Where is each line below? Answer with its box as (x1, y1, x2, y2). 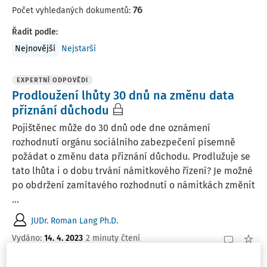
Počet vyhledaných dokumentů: (12, 5, 133, 15)
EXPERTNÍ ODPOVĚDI (17, 76, 88, 84)
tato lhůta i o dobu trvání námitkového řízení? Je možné (12, 165, 253, 176)
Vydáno (12, 232, 40, 243)
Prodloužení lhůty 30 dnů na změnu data (12, 88, 234, 103)
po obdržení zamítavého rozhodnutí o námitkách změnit (12, 179, 255, 191)
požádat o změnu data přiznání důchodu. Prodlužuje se (12, 151, 250, 162)
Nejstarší (61, 44, 96, 54)
